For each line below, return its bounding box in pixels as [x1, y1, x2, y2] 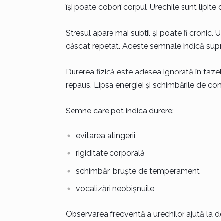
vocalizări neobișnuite [75, 184, 154, 193]
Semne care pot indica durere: [65, 106, 174, 115]
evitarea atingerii [75, 131, 135, 140]
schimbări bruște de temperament [75, 166, 200, 176]
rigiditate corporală [75, 148, 145, 158]
